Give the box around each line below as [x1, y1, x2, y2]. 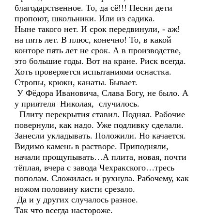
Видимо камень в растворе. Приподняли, [15, 141, 169, 151]
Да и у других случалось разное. [15, 195, 138, 204]
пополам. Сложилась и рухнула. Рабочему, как [15, 173, 189, 183]
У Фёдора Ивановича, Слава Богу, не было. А [15, 88, 188, 98]
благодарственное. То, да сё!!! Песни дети [15, 3, 172, 13]
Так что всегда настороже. [15, 205, 113, 215]
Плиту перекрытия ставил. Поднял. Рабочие [15, 109, 185, 119]
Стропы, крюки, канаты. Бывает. [15, 77, 138, 87]
